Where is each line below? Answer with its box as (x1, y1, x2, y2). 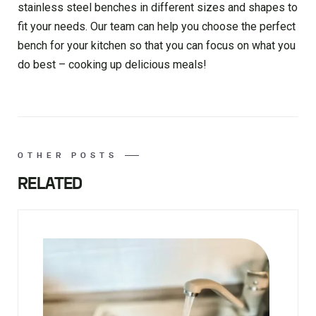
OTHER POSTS (18, 150, 118, 161)
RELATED (18, 172, 83, 196)
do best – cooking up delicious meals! (18, 58, 207, 72)
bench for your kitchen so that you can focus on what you (18, 39, 296, 53)
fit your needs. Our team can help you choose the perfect (18, 20, 296, 34)
